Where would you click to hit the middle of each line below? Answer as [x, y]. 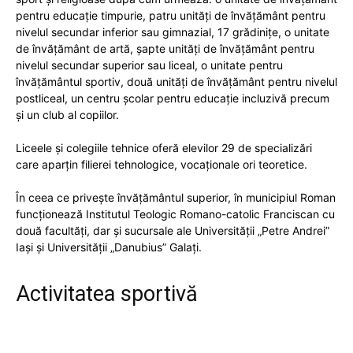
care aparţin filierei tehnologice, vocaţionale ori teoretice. [162, 164]
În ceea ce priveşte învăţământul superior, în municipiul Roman [176, 197]
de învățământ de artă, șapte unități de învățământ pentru [165, 48]
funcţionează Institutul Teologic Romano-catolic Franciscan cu [175, 214]
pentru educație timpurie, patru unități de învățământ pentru [171, 15]
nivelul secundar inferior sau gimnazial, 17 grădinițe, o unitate [173, 32]
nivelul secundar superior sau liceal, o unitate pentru [149, 65]
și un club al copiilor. [67, 114]
